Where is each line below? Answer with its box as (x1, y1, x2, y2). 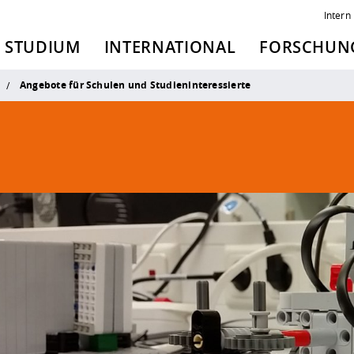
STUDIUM (4, 36, 81, 58)
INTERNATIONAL (104, 36, 236, 58)
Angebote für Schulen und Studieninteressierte (19, 78, 251, 92)
